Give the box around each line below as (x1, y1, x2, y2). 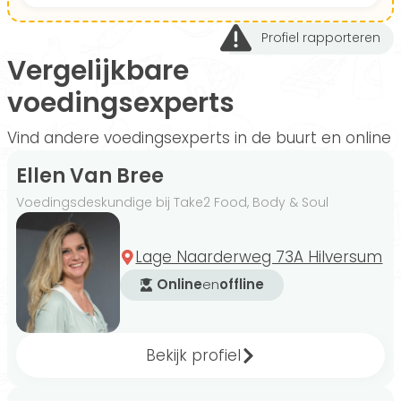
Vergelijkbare (7, 51, 26, 90)
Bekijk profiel (145, 345, 241, 367)
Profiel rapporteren (261, 29, 380, 47)
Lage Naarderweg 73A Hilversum (135, 245, 383, 268)
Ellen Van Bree (16, 161, 164, 190)
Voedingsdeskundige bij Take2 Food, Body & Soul (16, 192, 328, 211)
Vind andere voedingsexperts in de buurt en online (7, 126, 391, 149)
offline (219, 275, 265, 294)
